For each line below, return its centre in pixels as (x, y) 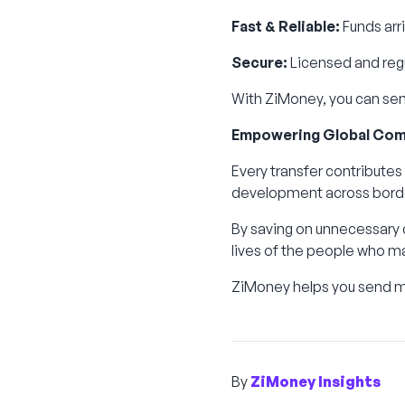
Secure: (259, 62)
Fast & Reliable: (286, 26)
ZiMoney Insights (316, 381)
